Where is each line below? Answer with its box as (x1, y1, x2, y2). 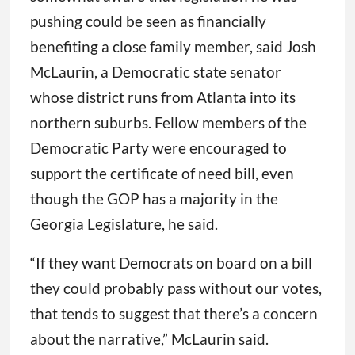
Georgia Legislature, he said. (29, 215, 218, 234)
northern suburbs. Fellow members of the (29, 113, 307, 132)
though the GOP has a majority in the (29, 189, 278, 208)
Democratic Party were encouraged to (29, 139, 287, 158)
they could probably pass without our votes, (29, 279, 322, 298)
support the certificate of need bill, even (29, 164, 294, 183)
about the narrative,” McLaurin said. (29, 330, 269, 349)
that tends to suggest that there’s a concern (29, 304, 318, 323)
